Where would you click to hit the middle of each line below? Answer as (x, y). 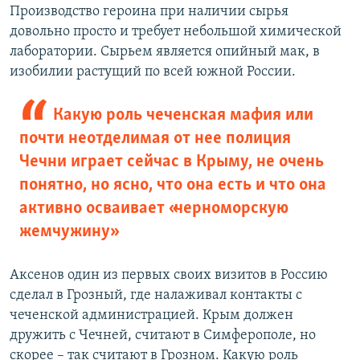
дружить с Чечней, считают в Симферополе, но (163, 336)
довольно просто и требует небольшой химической (176, 32)
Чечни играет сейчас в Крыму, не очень (172, 162)
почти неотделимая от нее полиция (155, 139)
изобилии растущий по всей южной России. (153, 72)
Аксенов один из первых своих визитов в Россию (169, 276)
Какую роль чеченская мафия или (183, 116)
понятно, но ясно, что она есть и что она (173, 186)
